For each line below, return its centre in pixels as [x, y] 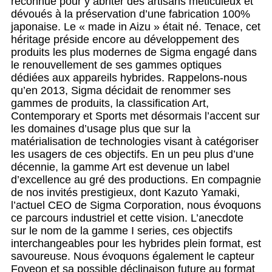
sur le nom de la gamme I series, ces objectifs [122, 231]
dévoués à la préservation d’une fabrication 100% [131, 14]
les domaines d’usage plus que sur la [101, 129]
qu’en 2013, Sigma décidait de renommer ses [121, 91]
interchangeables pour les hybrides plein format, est [136, 244]
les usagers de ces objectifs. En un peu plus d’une [132, 155]
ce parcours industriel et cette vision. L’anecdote [127, 218]
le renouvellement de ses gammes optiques [116, 65]
